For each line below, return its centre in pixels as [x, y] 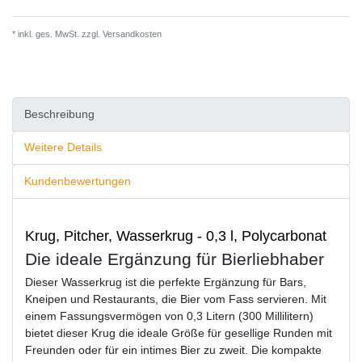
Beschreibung [59, 114]
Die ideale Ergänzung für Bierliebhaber [175, 259]
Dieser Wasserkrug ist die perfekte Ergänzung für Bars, [166, 282]
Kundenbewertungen [78, 181]
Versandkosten [131, 34]
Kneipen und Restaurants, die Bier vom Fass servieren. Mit [176, 299]
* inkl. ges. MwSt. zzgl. [56, 34]
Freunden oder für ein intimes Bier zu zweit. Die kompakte [173, 349]
